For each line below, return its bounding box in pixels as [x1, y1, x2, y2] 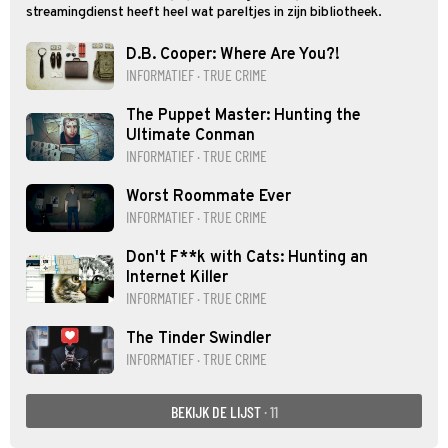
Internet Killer [126, 268, 228, 289]
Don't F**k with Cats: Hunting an [126, 248, 368, 269]
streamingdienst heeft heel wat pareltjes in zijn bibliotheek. [26, 4, 382, 22]
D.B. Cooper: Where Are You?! [126, 45, 340, 66]
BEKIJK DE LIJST [170, 401, 264, 421]
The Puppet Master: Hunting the [126, 106, 361, 127]
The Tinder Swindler [126, 329, 271, 350]
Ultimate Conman [126, 126, 255, 147]
